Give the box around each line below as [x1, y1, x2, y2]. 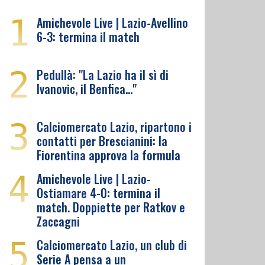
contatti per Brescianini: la [37, 132, 167, 150]
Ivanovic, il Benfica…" [37, 80, 137, 98]
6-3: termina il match [37, 28, 140, 46]
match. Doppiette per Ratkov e [37, 198, 185, 216]
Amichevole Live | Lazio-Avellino [37, 14, 188, 31]
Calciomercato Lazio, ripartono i [37, 118, 192, 135]
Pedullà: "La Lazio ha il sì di [37, 66, 169, 83]
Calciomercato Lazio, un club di [37, 236, 187, 254]
